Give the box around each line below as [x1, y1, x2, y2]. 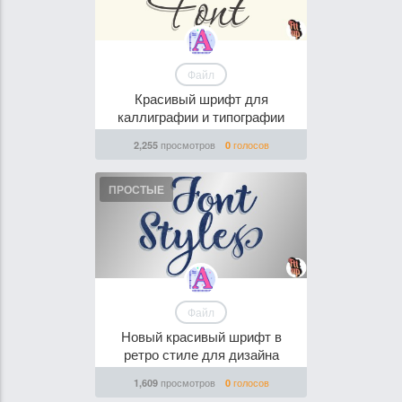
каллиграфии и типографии [118, 107, 284, 126]
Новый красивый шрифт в [120, 327, 282, 345]
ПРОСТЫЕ [109, 181, 164, 197]
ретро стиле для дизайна [123, 345, 279, 363]
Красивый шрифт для [134, 89, 268, 108]
